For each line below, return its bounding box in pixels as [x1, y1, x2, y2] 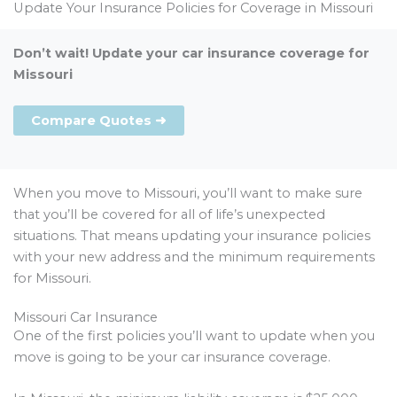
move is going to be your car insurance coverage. [13, 348, 331, 365]
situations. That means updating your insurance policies [13, 228, 370, 245]
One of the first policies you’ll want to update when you [13, 327, 375, 344]
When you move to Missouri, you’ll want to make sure [13, 185, 362, 202]
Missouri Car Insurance [13, 308, 158, 325]
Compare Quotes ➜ [30, 113, 167, 129]
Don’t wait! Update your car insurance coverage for [12, 44, 370, 61]
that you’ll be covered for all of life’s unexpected [13, 206, 325, 223]
